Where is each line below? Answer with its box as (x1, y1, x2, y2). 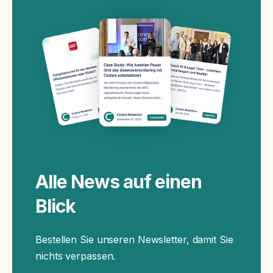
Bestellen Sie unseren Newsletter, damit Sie (35, 233, 233, 246)
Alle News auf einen (35, 170, 202, 193)
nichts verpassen (35, 250, 113, 262)
